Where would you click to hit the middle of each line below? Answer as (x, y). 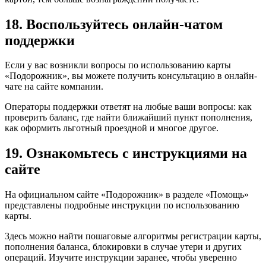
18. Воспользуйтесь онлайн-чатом (114, 24)
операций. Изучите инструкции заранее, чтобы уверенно (121, 258)
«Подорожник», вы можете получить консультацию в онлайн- (131, 76)
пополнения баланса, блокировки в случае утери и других (123, 247)
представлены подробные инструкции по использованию (122, 205)
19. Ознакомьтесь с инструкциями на (126, 153)
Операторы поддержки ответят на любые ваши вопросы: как (128, 107)
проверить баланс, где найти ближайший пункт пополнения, (129, 118)
